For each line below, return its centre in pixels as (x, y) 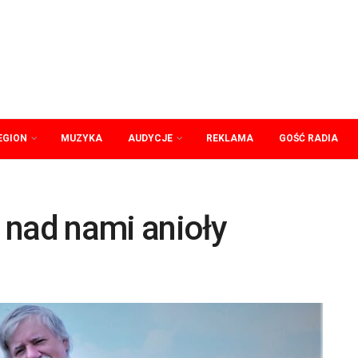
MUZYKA (82, 138)
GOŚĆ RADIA (308, 138)
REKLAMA (230, 138)
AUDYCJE (150, 138)
